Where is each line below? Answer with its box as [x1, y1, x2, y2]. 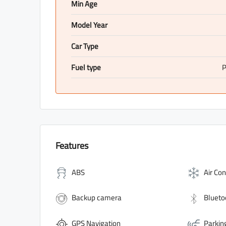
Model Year [71, 18, 107, 33]
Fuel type [71, 60, 101, 75]
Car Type [71, 39, 98, 54]
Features [55, 137, 88, 154]
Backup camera [72, 190, 122, 205]
